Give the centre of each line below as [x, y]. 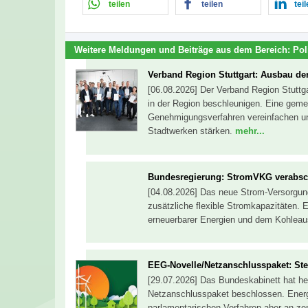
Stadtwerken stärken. [191, 131]
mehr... [250, 131]
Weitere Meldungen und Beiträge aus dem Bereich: [184, 49]
